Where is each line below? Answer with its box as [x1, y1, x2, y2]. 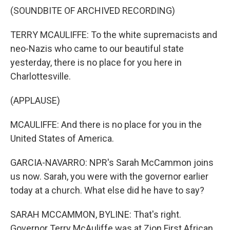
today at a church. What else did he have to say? [10, 185, 204, 196]
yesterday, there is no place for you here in [10, 57, 182, 68]
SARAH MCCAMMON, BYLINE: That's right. [10, 209, 181, 220]
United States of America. [10, 133, 114, 144]
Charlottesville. [10, 71, 71, 82]
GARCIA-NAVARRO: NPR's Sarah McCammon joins [10, 157, 214, 168]
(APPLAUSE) [10, 95, 60, 106]
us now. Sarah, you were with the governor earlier [10, 171, 208, 182]
